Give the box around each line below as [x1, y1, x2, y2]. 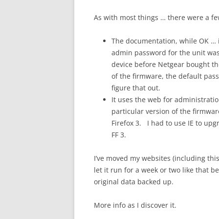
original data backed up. [94, 177, 174, 186]
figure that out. [111, 83, 160, 92]
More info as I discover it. [94, 200, 176, 210]
